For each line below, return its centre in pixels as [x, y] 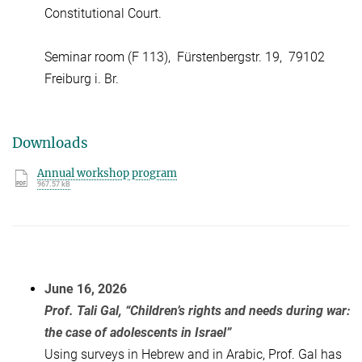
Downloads [50, 143]
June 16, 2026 [86, 288]
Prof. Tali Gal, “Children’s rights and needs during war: [197, 310]
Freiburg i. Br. [82, 79]
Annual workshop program [107, 173]
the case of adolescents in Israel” [138, 332]
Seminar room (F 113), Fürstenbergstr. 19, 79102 [185, 57]
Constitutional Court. [103, 14]
